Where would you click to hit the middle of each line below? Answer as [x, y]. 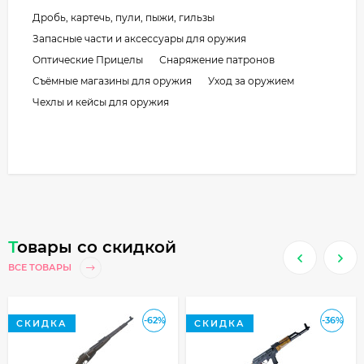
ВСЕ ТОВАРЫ [41, 268]
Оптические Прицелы [88, 59]
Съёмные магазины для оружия [112, 80]
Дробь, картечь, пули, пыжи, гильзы [123, 17]
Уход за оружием [251, 80]
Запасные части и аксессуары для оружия [139, 38]
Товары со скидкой [97, 247]
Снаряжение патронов [217, 59]
